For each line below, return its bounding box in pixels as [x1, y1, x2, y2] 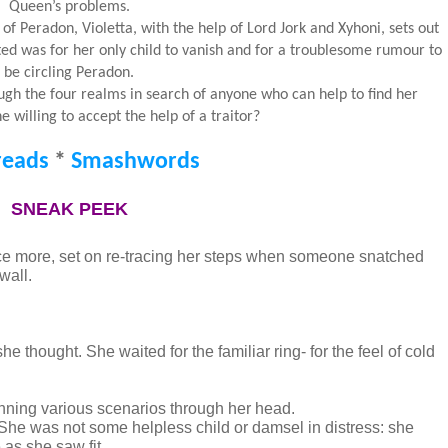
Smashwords [70, 150, 200, 174]
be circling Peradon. [4, 65, 134, 81]
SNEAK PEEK [10, 199, 128, 219]
